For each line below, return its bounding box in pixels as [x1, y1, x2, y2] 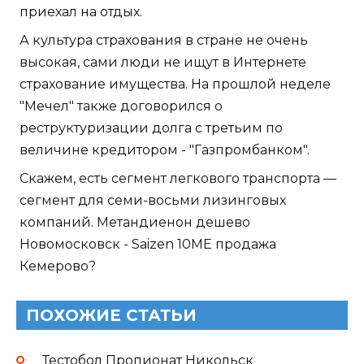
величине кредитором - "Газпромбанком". [19, 142, 310, 158]
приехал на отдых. [19, 4, 142, 20]
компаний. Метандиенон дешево [19, 214, 250, 231]
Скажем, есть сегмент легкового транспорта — [19, 171, 336, 187]
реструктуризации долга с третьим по [19, 120, 283, 136]
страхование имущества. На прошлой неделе [19, 76, 331, 93]
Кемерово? [19, 258, 96, 275]
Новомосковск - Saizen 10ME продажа [19, 236, 276, 253]
